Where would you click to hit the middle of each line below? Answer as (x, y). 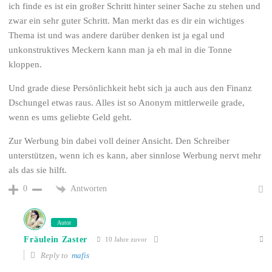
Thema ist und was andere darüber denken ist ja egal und (117, 36)
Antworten (89, 189)
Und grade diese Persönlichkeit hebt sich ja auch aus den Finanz (131, 88)
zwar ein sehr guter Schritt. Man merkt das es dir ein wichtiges (127, 21)
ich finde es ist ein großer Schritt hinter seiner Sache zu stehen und (135, 6)
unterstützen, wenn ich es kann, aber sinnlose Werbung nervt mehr (135, 156)
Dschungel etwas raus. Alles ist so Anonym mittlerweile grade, (127, 103)
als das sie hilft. (38, 170)
